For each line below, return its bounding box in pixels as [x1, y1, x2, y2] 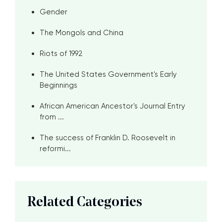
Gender [40, 7, 67, 16]
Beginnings [40, 81, 77, 90]
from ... [40, 112, 64, 121]
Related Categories [27, 196, 142, 210]
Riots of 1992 [40, 49, 83, 58]
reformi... [40, 144, 71, 153]
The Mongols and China [40, 28, 123, 37]
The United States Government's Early [40, 70, 177, 79]
